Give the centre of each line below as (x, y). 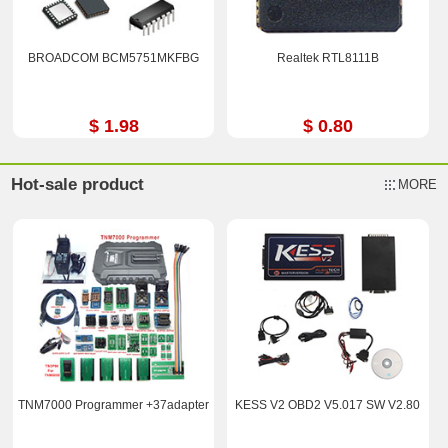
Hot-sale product (78, 185)
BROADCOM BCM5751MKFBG (114, 57)
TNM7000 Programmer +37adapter (114, 405)
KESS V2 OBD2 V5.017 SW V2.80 (328, 405)
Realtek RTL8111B (327, 57)
